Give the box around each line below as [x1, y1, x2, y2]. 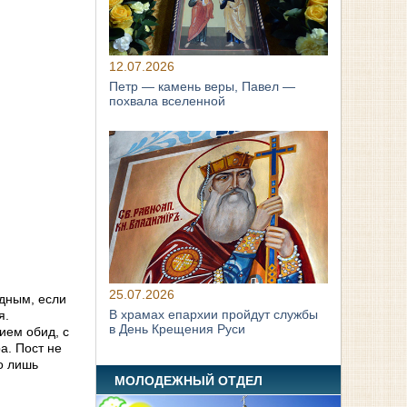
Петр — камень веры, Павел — [109, 79, 296, 94]
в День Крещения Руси [109, 322, 246, 337]
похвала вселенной [109, 94, 226, 109]
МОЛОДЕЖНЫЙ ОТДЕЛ [114, 372, 263, 388]
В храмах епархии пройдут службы [109, 307, 319, 323]
